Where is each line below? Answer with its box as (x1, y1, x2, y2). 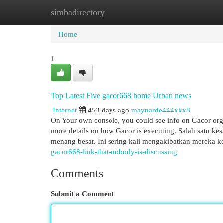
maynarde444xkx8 (131, 106, 190, 114)
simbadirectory (51, 7, 105, 17)
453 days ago (88, 106, 129, 114)
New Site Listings (100, 8, 154, 16)
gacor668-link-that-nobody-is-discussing (51, 147, 177, 156)
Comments (51, 167, 103, 180)
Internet (53, 106, 77, 114)
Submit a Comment (51, 189, 114, 198)
